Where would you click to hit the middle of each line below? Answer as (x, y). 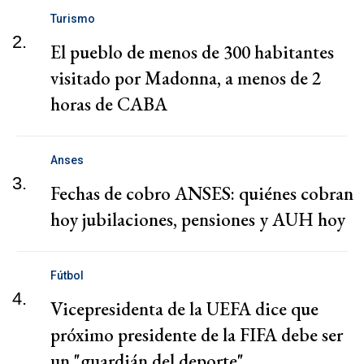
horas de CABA (109, 104)
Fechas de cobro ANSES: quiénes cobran (202, 194)
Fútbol (67, 276)
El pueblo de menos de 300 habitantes (192, 52)
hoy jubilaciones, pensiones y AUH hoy (198, 220)
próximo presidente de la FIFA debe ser (197, 335)
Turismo (73, 19)
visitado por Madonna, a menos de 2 (186, 78)
